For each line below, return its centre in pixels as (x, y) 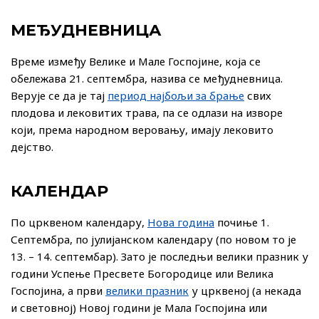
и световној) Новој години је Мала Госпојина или (139, 308)
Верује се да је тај (59, 96)
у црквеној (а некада (245, 291)
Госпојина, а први (58, 291)
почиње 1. (242, 223)
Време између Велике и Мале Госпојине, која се (136, 62)
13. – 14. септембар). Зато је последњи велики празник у (159, 257)
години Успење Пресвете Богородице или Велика (142, 274)
